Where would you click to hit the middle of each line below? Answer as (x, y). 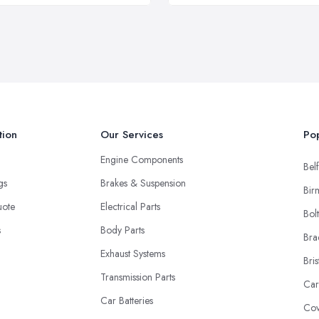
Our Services (132, 134)
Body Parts (122, 230)
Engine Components (142, 159)
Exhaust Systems (133, 253)
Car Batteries (127, 300)
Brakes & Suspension (143, 183)
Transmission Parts (138, 277)
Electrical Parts (130, 206)
